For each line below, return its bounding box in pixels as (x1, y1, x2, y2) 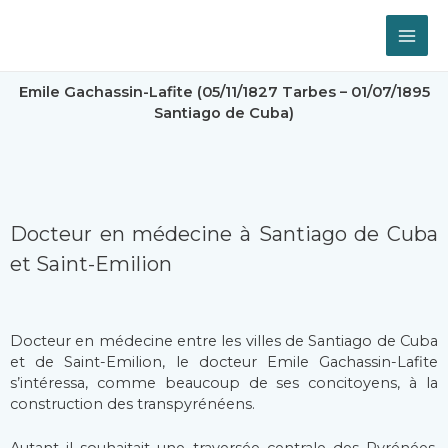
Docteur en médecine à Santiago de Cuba (10, 221, 438, 246)
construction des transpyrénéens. (10, 394, 255, 413)
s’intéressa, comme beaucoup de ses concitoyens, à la (10, 373, 438, 392)
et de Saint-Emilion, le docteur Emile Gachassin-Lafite (10, 352, 438, 371)
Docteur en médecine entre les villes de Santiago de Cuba (10, 331, 438, 350)
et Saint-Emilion (10, 251, 172, 276)
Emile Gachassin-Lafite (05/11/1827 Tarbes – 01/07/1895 (18, 83, 430, 102)
